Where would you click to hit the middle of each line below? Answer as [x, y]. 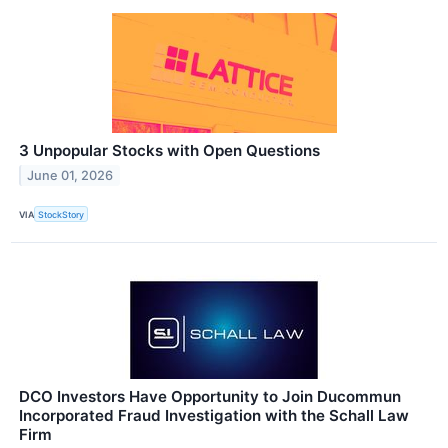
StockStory [61, 214]
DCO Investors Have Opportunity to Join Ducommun [210, 397]
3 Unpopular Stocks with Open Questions [169, 151]
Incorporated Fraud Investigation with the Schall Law [214, 416]
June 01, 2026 [70, 175]
